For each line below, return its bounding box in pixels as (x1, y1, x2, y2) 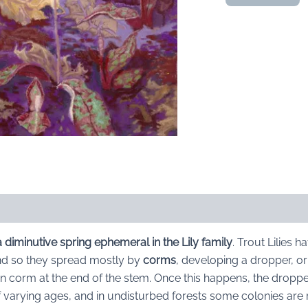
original (214, 25, 247, 37)
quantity (214, 53, 252, 65)
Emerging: (214, 12, 261, 23)
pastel (214, 39, 243, 51)
